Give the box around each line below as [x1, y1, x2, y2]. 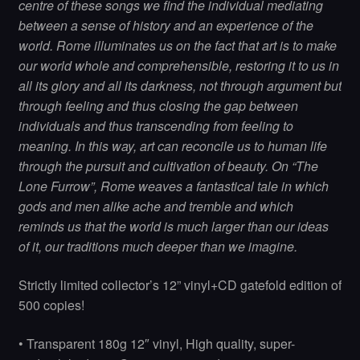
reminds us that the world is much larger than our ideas [18, 217, 329, 236]
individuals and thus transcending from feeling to [18, 117, 293, 136]
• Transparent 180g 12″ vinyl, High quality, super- [18, 333, 295, 353]
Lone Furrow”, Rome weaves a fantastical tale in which [18, 177, 329, 196]
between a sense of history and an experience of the [18, 16, 313, 35]
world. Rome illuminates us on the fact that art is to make [18, 36, 337, 55]
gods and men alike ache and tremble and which [18, 197, 293, 216]
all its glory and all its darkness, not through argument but [18, 76, 342, 96]
